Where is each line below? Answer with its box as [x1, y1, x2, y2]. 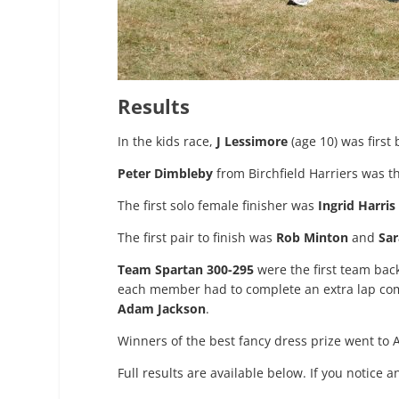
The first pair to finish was [118, 229, 276, 247]
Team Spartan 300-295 [118, 261, 254, 279]
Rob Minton [276, 229, 348, 247]
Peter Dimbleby [118, 165, 213, 183]
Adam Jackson [118, 300, 206, 318]
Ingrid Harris [318, 197, 395, 215]
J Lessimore [216, 133, 288, 151]
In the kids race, [118, 133, 216, 151]
